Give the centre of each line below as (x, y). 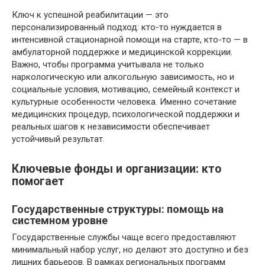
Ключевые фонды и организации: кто (117, 169)
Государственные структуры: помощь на (118, 209)
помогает (38, 182)
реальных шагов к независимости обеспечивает (111, 126)
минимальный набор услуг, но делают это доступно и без (130, 250)
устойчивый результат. (58, 139)
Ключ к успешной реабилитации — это (90, 14)
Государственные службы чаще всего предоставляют (124, 237)
